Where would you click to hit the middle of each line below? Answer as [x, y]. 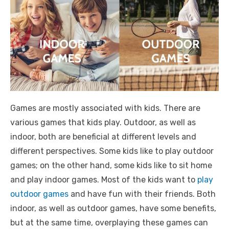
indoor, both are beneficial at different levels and [103, 136]
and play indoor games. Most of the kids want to [104, 179]
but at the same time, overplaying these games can [109, 222]
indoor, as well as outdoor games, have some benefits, [113, 208]
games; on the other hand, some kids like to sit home [111, 165]
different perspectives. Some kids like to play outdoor [112, 151]
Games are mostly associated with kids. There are [105, 108]
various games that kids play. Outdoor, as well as [103, 122]
